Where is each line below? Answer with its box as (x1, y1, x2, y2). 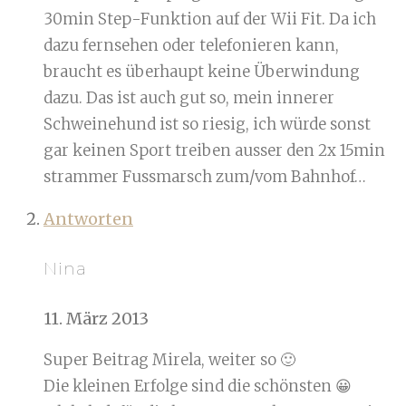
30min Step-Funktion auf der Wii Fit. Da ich (43, 9, 376, 30)
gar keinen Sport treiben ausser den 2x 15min (43, 140, 385, 161)
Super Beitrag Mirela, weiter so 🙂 (43, 349, 295, 370)
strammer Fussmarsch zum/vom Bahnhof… (43, 167, 366, 188)
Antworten (43, 208, 133, 230)
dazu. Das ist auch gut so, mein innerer (43, 88, 334, 109)
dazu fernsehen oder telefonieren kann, (43, 35, 339, 56)
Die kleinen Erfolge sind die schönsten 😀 (43, 375, 352, 396)
